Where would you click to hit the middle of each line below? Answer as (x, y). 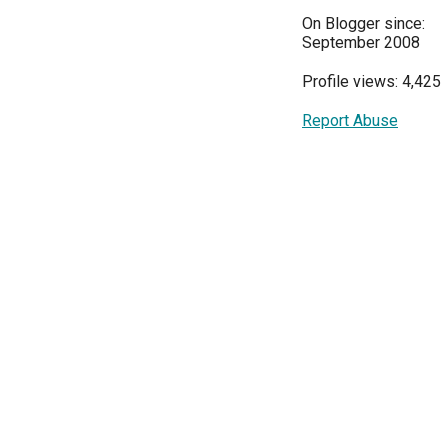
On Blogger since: (363, 23)
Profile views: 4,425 (371, 81)
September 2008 (361, 42)
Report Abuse (350, 120)
